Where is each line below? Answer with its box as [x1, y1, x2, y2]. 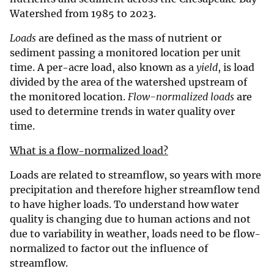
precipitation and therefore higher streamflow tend [10, 183, 260, 196]
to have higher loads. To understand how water [10, 198, 239, 210]
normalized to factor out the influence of [10, 242, 208, 254]
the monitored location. [10, 90, 128, 103]
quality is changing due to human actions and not [10, 212, 251, 225]
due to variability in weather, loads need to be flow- [10, 227, 261, 240]
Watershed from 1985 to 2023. [10, 7, 158, 20]
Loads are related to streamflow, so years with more [10, 168, 261, 181]
